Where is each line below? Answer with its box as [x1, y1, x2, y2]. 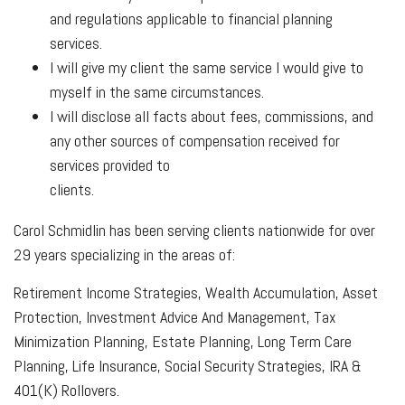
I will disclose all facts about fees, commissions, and [50, 105, 373, 127]
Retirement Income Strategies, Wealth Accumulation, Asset [14, 281, 378, 303]
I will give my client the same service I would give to [50, 56, 363, 78]
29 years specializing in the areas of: [14, 243, 235, 265]
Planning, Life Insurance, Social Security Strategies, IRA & [14, 354, 362, 376]
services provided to [50, 154, 170, 175]
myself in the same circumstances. [50, 80, 268, 102]
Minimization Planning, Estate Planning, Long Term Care [14, 330, 352, 352]
